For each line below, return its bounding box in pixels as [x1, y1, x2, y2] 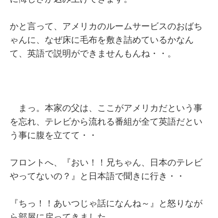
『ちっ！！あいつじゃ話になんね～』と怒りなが [10, 199, 202, 208]
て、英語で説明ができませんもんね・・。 [10, 49, 176, 58]
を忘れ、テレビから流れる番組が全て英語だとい [10, 117, 202, 127]
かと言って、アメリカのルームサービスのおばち [10, 21, 202, 31]
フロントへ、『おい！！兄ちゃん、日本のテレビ [10, 158, 202, 167]
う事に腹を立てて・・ [10, 130, 97, 140]
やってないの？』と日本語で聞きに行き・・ [10, 171, 185, 181]
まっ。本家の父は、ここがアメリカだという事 [10, 103, 202, 113]
